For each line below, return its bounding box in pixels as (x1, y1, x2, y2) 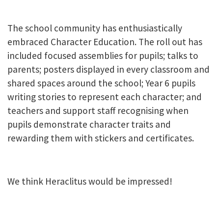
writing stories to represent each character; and (7, 91, 202, 103)
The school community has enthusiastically (7, 22, 182, 34)
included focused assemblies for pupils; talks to (7, 50, 198, 62)
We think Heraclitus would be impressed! (7, 175, 172, 188)
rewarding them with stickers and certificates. (7, 132, 194, 144)
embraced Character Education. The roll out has (7, 36, 202, 48)
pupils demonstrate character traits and (7, 118, 171, 131)
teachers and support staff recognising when (7, 105, 189, 117)
